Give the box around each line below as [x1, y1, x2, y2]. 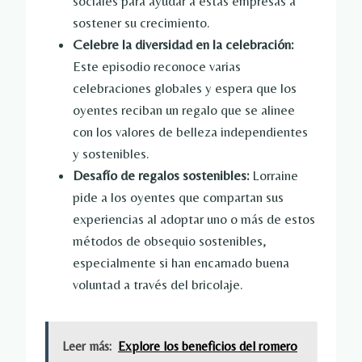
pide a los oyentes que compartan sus [73, 189, 284, 206]
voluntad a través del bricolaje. [73, 276, 243, 293]
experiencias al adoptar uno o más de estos [73, 211, 315, 228]
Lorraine [249, 167, 298, 184]
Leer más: [62, 339, 112, 355]
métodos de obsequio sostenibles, [73, 233, 267, 250]
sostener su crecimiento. [73, 15, 210, 32]
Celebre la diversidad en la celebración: [73, 36, 293, 53]
